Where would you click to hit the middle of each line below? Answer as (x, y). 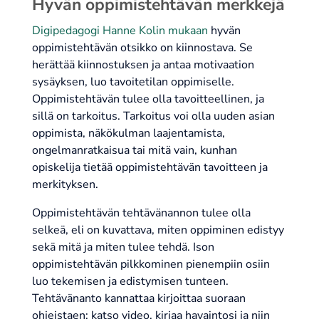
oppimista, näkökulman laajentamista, (128, 134)
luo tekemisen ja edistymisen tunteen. (130, 282)
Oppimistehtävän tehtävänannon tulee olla (141, 213)
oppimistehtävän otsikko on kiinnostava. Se (142, 48)
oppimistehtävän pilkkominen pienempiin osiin (151, 265)
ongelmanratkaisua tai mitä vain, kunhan (134, 151)
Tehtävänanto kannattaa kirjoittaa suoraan (138, 299)
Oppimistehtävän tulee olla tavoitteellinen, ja (148, 99)
